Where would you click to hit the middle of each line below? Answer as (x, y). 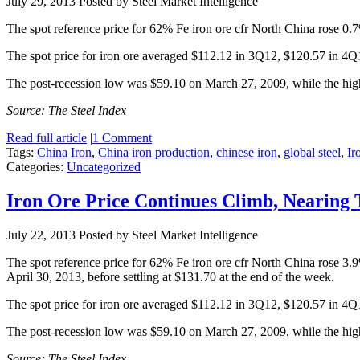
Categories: (37, 166)
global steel (312, 152)
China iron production (154, 152)
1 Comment (122, 137)
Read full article (47, 137)
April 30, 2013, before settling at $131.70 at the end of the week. (170, 276)
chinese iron (247, 152)
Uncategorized (104, 166)
